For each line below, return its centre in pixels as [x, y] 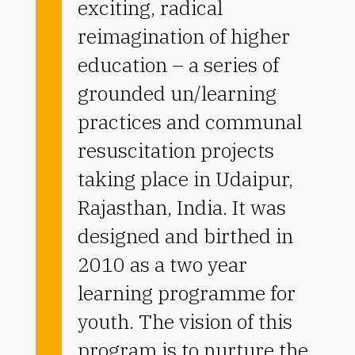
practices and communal [189, 121]
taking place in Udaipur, [185, 178]
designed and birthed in [185, 235]
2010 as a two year [162, 264]
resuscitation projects [176, 150]
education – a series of [178, 64]
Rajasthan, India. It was [181, 207]
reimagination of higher [183, 36]
